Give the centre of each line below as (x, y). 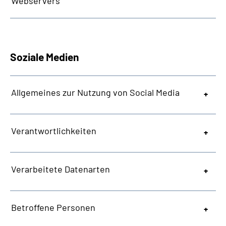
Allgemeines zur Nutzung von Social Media (95, 92)
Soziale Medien (44, 57)
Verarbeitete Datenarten (61, 169)
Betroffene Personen (53, 207)
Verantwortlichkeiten (54, 131)
